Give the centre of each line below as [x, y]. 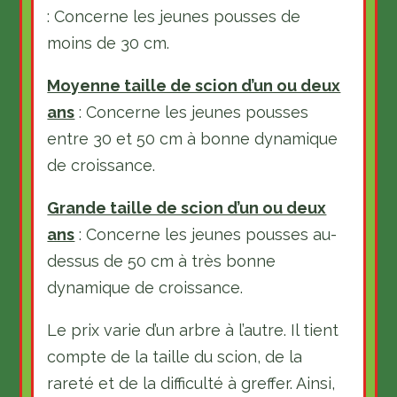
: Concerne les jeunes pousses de [174, 16]
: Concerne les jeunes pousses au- [206, 234]
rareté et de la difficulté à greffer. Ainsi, [191, 383]
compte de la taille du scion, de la [175, 357]
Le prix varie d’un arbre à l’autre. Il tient [193, 330]
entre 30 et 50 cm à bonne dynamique [193, 139]
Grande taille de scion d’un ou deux [187, 208]
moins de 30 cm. [109, 43]
